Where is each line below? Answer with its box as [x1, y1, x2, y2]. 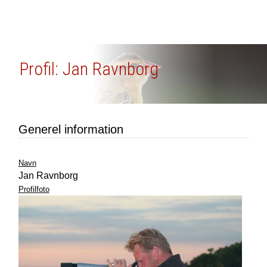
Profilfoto [18, 185, 49, 194]
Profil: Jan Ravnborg [18, 58, 159, 79]
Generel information [18, 123, 123, 136]
